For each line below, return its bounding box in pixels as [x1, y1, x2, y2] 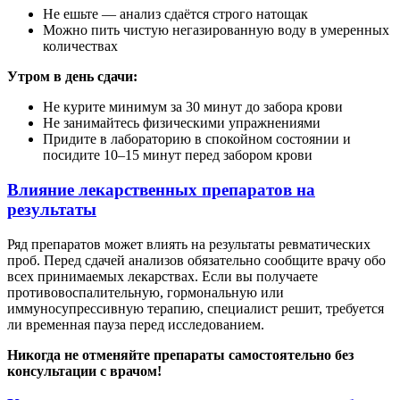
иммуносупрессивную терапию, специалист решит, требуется [7, 300, 384, 316]
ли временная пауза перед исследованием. [7, 316, 264, 332]
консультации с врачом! [7, 362, 162, 379]
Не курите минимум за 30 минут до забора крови [43, 99, 343, 115]
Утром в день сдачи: [7, 69, 137, 85]
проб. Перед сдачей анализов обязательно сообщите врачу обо [7, 252, 386, 268]
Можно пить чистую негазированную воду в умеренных [43, 22, 389, 38]
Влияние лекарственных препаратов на [7, 180, 315, 199]
